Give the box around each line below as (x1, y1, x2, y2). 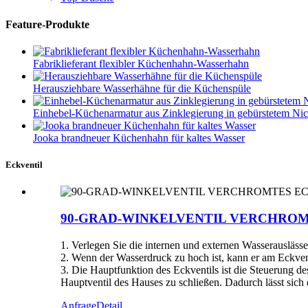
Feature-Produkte (5, 18, 89, 30)
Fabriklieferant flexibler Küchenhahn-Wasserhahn (33, 58, 249, 70)
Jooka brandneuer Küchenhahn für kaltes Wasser (33, 132, 245, 144)
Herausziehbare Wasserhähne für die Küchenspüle (33, 82, 251, 95)
